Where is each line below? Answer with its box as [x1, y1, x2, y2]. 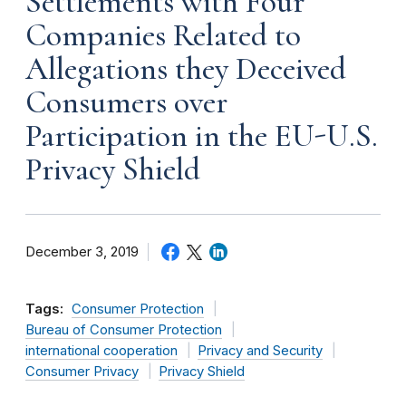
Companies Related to [25, 15, 301, 54]
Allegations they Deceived [25, 49, 346, 88]
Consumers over [25, 82, 227, 121]
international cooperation [25, 342, 178, 359]
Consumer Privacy [25, 362, 139, 380]
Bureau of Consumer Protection [25, 321, 222, 338]
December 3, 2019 [25, 243, 139, 260]
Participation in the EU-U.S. [25, 116, 378, 155]
